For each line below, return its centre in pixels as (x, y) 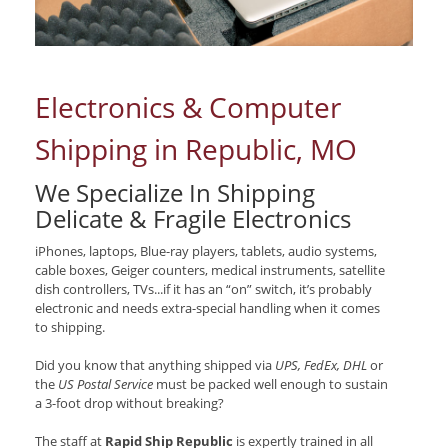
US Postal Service (105, 384)
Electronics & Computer (188, 107)
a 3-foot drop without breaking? (129, 403)
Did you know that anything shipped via (155, 365)
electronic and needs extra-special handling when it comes (207, 308)
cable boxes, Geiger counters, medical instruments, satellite (210, 270)
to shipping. (70, 327)
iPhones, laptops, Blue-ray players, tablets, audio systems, (206, 251)
